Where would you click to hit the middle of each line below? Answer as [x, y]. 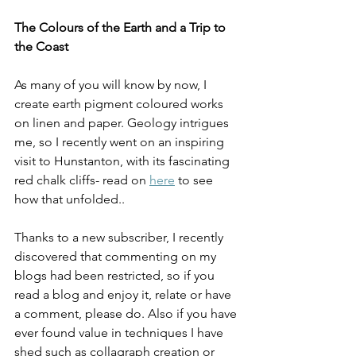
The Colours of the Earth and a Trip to [122, 27]
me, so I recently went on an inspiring [121, 141]
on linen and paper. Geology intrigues [123, 122]
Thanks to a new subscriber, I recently [120, 237]
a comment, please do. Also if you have [127, 313]
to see [195, 180]
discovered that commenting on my [117, 256]
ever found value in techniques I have [120, 332]
